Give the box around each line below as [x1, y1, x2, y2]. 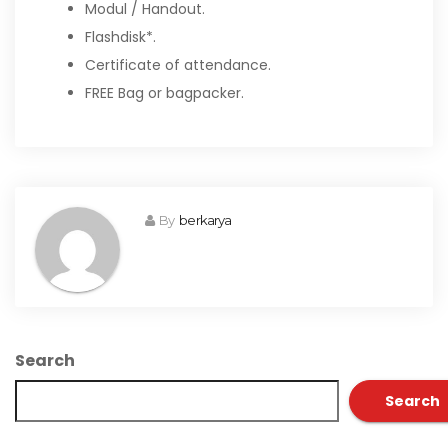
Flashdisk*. [85, 27, 156, 47]
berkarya [179, 212, 232, 228]
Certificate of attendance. [85, 55, 271, 75]
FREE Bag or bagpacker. [85, 83, 244, 103]
